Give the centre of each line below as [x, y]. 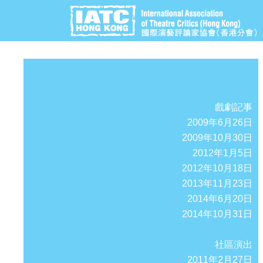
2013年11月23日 [217, 183]
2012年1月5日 [222, 153]
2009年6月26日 [220, 122]
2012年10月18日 [217, 168]
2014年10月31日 [217, 214]
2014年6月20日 [220, 199]
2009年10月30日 [217, 138]
